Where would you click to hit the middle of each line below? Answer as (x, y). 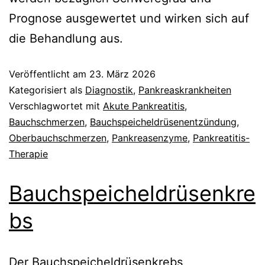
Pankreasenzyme (150, 138)
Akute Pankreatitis (144, 106)
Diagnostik (109, 90)
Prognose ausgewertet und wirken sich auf (129, 18)
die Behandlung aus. (66, 38)
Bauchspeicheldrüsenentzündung (163, 122)
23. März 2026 (122, 74)
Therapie (28, 153)
